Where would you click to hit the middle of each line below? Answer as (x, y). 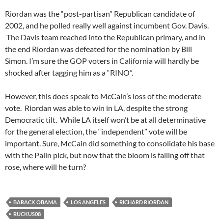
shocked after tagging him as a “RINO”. (69, 73)
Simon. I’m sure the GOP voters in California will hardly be (102, 61)
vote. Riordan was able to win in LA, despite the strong (96, 108)
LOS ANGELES (88, 202)
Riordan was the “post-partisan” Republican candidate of (100, 14)
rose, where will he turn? (45, 167)
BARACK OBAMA (35, 202)
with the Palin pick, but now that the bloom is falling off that (105, 155)
